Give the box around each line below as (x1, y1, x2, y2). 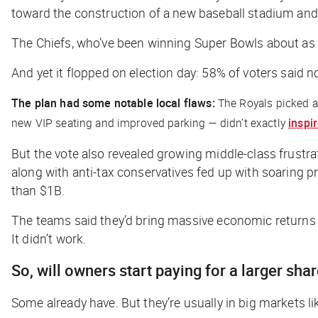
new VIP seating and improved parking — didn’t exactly (11, 114, 289, 131)
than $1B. (11, 181, 65, 199)
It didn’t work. (11, 229, 87, 247)
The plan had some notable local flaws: (11, 94, 218, 111)
